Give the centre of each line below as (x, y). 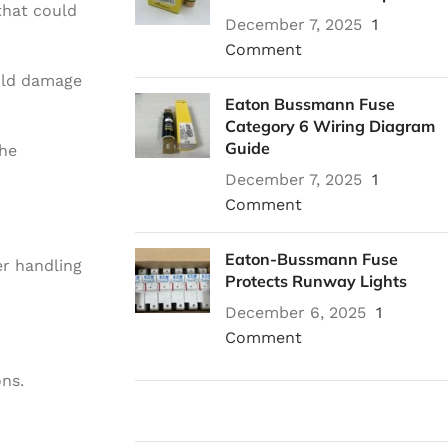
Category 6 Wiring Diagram (329, 126)
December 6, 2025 (295, 312)
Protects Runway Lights (315, 281)
